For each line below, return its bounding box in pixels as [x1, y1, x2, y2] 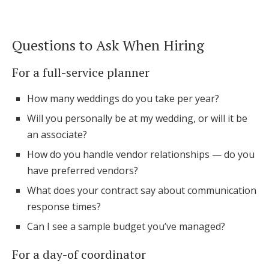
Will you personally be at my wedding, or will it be [27, 112, 247, 125]
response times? [27, 200, 101, 213]
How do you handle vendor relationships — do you [27, 148, 255, 161]
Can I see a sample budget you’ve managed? [27, 220, 225, 233]
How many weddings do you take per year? [27, 92, 219, 105]
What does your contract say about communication [27, 184, 256, 197]
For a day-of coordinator [12, 246, 146, 262]
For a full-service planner [12, 64, 150, 80]
